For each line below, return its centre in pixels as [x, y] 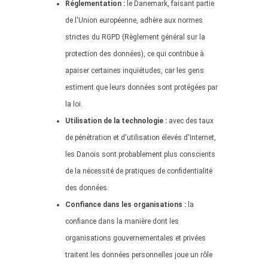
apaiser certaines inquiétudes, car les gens [135, 71]
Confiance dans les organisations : [126, 205]
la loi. [74, 104]
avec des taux [190, 121]
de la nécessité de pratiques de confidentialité [139, 171]
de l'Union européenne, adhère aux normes [134, 20]
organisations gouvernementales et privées [135, 238]
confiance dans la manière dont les [122, 221]
